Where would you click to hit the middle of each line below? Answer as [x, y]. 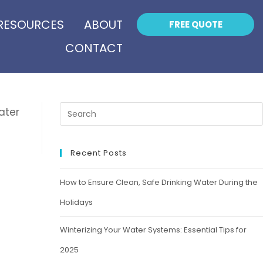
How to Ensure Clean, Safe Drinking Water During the [159, 182]
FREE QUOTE [195, 24]
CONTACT [94, 48]
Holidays [76, 202]
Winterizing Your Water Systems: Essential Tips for [153, 230]
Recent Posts [98, 153]
